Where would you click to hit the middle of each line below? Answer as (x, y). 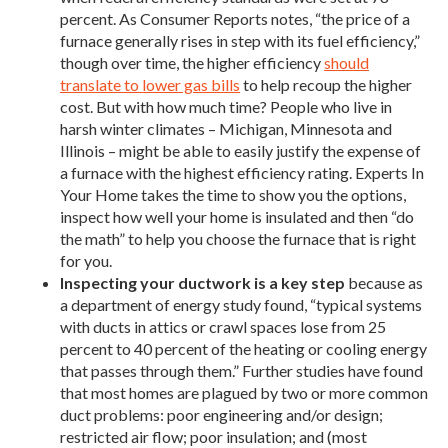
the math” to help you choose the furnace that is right (238, 238)
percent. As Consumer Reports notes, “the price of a (235, 18)
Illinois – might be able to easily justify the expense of (240, 150)
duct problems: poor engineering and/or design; (221, 414)
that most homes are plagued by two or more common (244, 392)
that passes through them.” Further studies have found (241, 370)
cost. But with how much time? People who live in (226, 106)
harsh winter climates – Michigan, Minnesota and (226, 128)
